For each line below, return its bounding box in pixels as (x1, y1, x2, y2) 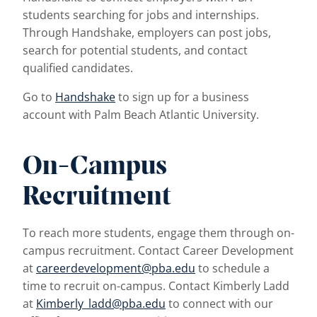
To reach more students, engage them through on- (23, 224, 294, 241)
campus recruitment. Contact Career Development (23, 242, 294, 258)
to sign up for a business (115, 88, 249, 105)
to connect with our (166, 295, 273, 311)
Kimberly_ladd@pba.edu (36, 295, 166, 311)
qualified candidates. (23, 59, 133, 76)
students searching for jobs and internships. (23, 6, 259, 23)
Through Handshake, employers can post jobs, (23, 24, 271, 40)
